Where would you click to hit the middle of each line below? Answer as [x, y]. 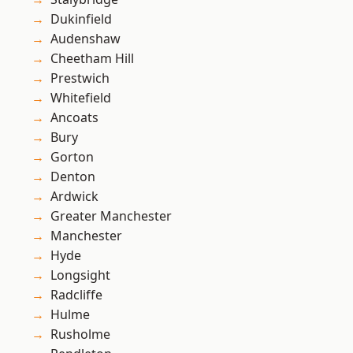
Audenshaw [85, 39]
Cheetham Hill [92, 59]
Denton [73, 177]
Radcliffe [76, 295]
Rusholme [80, 334]
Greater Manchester [111, 216]
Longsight [80, 275]
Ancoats [74, 118]
